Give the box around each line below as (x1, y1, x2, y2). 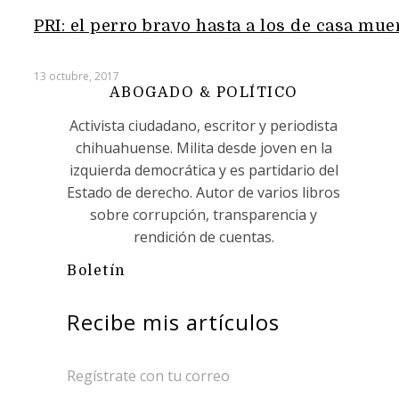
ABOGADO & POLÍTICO (109, 85, 298, 102)
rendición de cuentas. (133, 227, 274, 248)
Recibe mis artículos (67, 307, 280, 338)
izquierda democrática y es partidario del (69, 160, 338, 181)
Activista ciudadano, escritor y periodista (69, 116, 338, 136)
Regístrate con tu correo (67, 366, 230, 387)
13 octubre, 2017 (34, 69, 119, 85)
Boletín (67, 263, 126, 280)
